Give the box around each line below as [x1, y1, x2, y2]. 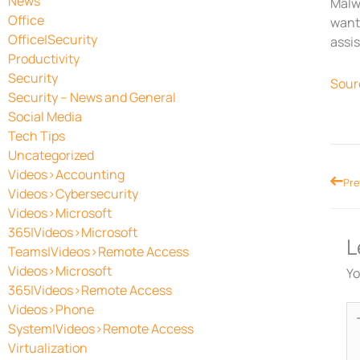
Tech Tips [8, 126, 65, 145]
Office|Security [8, 30, 97, 48]
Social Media [8, 107, 82, 125]
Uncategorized [8, 145, 94, 164]
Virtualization [8, 338, 88, 357]
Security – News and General [8, 88, 176, 106]
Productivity [8, 49, 80, 67]
